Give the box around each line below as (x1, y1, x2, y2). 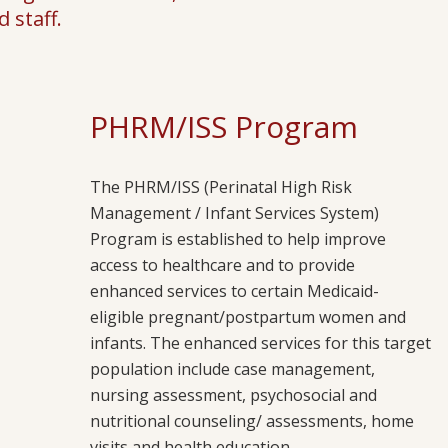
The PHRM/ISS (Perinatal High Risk (90, 176, 352, 198)
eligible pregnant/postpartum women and (90, 306, 406, 328)
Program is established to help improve (90, 228, 386, 250)
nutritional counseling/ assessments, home (90, 410, 414, 432)
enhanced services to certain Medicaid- (90, 280, 379, 302)
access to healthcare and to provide (90, 254, 355, 276)
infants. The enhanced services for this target (90, 332, 431, 354)
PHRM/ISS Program (90, 106, 358, 147)
